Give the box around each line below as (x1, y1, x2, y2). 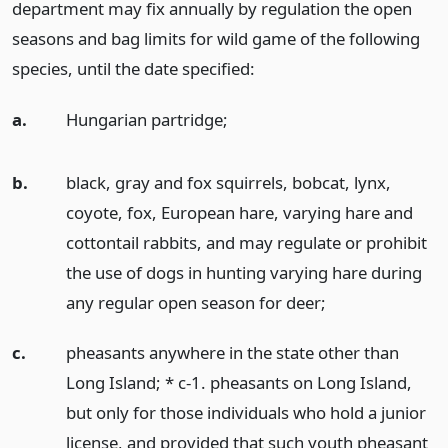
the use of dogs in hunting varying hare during (65, 260, 422, 284)
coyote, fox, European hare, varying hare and (65, 200, 413, 224)
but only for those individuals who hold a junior (65, 401, 426, 425)
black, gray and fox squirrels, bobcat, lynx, (65, 170, 391, 194)
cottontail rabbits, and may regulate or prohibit (65, 230, 427, 254)
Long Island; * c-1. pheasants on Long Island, (65, 371, 412, 395)
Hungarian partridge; (65, 107, 228, 131)
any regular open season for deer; (65, 290, 326, 314)
